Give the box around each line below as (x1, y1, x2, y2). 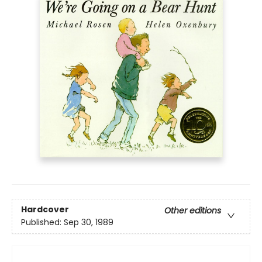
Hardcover (21, 204, 69, 216)
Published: (21, 216, 64, 229)
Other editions (164, 205, 221, 217)
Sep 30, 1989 (64, 216, 113, 229)
